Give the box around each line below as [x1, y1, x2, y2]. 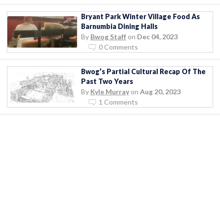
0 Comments [99, 42, 138, 51]
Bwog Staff [90, 32, 126, 41]
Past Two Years [81, 77, 133, 85]
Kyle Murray [90, 87, 129, 96]
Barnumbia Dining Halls [81, 22, 158, 30]
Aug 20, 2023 [140, 87, 181, 96]
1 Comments [99, 97, 138, 106]
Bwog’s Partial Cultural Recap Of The [81, 67, 206, 76]
